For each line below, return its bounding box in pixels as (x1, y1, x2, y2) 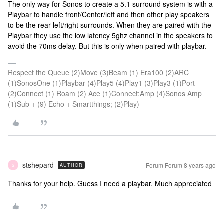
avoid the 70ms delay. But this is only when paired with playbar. (8, 41, 207, 51)
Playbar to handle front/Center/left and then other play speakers (8, 9, 209, 19)
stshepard (22, 160, 54, 170)
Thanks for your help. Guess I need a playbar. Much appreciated (8, 178, 212, 188)
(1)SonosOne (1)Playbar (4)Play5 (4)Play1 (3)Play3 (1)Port (8, 78, 195, 88)
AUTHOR (60, 162, 83, 168)
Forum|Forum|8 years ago (146, 161, 216, 169)
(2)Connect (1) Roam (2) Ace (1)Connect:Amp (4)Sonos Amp (8, 88, 202, 98)
